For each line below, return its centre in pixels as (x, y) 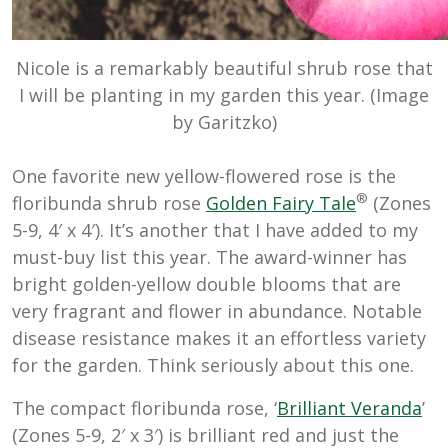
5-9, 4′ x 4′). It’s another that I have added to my (215, 229)
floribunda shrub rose (109, 202)
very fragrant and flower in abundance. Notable (217, 310)
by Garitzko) (224, 121)
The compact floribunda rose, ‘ (144, 407)
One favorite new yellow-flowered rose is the (204, 175)
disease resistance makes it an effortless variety (219, 337)
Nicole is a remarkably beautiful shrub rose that (224, 67)
